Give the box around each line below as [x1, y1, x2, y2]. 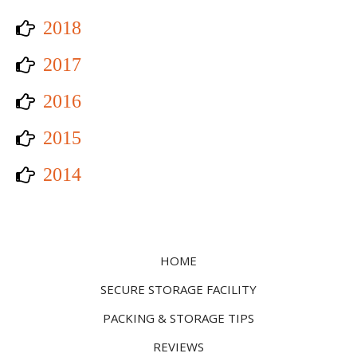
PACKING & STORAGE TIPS [103, 309, 254, 326]
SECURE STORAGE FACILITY [100, 280, 257, 297]
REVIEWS [153, 338, 204, 355]
